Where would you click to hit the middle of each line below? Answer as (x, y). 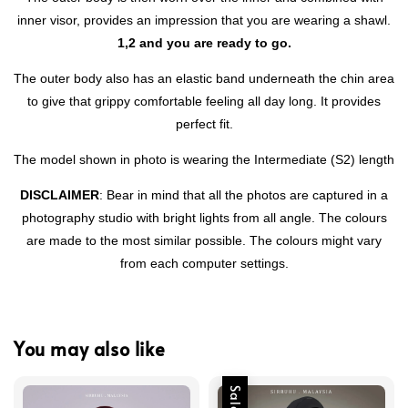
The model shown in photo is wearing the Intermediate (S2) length (204, 159)
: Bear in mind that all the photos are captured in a (244, 194)
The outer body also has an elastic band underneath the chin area (204, 78)
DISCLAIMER (60, 194)
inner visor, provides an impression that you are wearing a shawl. (204, 20)
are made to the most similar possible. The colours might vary (204, 240)
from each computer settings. (204, 263)
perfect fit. (204, 123)
